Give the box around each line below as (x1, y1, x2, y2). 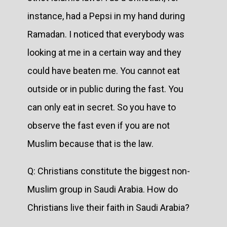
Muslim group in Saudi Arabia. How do (27, 183, 178, 195)
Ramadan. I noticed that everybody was (27, 28, 184, 40)
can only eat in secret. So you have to (27, 101, 176, 112)
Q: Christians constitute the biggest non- (27, 165, 190, 176)
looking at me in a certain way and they (27, 47, 181, 58)
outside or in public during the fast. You (27, 83, 183, 94)
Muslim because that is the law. (27, 138, 156, 149)
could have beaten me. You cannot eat (27, 65, 180, 76)
